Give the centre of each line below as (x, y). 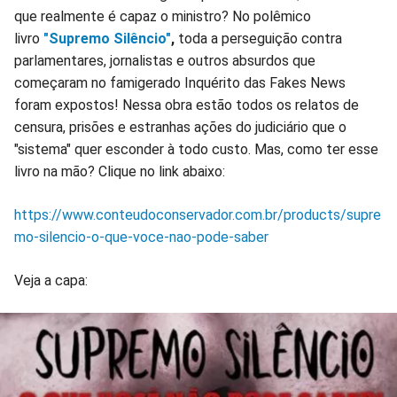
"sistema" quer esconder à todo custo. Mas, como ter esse (196, 150)
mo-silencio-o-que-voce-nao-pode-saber (141, 237)
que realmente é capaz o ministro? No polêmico (163, 17)
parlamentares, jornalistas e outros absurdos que (165, 61)
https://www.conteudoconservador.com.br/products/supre (198, 215)
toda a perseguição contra (260, 39)
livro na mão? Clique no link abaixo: (120, 172)
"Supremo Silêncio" (107, 39)
